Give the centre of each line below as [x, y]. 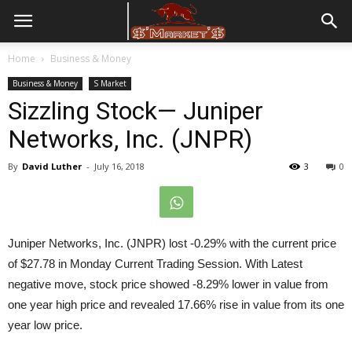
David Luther [52, 166]
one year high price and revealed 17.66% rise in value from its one [176, 304]
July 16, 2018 [119, 166]
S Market [110, 83]
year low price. [45, 325]
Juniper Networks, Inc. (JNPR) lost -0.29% [117, 243]
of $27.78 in [37, 264]
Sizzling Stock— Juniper [136, 111]
